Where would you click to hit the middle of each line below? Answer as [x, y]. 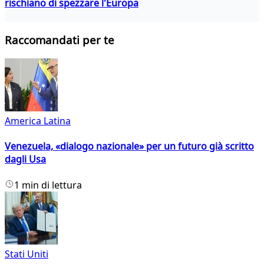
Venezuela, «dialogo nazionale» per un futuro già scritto [129, 146]
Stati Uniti [27, 254]
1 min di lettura [48, 185]
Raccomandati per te [60, 40]
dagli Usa [25, 159]
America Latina [38, 121]
